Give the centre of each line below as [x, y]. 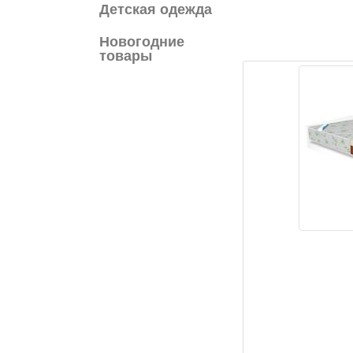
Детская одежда [156, 10]
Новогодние [142, 41]
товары [126, 56]
